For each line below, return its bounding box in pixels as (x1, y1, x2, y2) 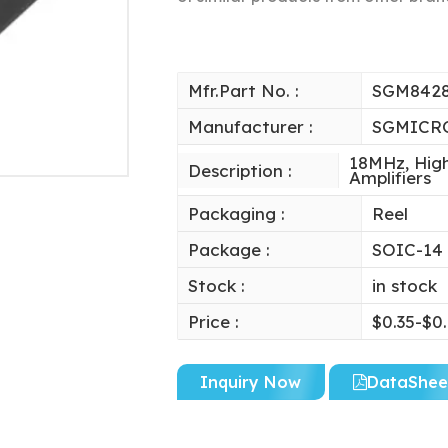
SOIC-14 (371, 239, 443, 261)
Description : (187, 159, 292, 181)
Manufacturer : (187, 116, 313, 138)
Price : (187, 311, 239, 333)
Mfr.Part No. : (187, 80, 299, 102)
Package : (187, 239, 270, 261)
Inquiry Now (200, 372, 302, 393)
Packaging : (187, 203, 285, 225)
